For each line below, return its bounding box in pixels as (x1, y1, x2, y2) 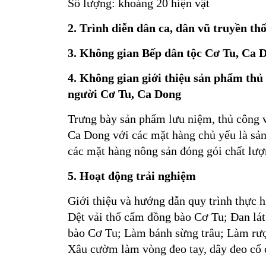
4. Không (68, 71, 117, 84)
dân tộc (161, 46, 205, 59)
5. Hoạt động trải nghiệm (68, 169, 196, 182)
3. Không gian (68, 46, 142, 59)
